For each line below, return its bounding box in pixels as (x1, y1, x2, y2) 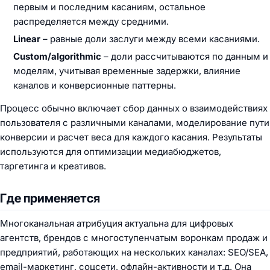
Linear (13, 33, 40, 45)
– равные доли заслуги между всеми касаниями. (40, 33, 260, 45)
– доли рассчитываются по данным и (101, 51, 268, 62)
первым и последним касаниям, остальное (13, 1, 206, 13)
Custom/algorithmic (13, 51, 101, 62)
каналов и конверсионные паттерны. (13, 80, 176, 91)
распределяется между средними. (13, 16, 169, 27)
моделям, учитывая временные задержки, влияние (13, 65, 240, 77)
